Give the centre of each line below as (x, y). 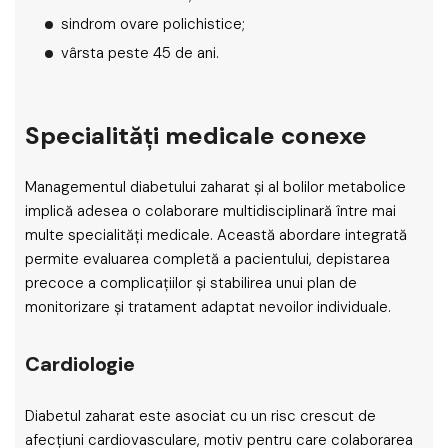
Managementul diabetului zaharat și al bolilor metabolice (215, 187)
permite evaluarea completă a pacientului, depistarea (207, 259)
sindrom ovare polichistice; (153, 24)
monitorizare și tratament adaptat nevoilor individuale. (208, 307)
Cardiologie (80, 364)
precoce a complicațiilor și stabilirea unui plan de (191, 283)
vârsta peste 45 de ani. (140, 53)
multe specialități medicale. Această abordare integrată (216, 235)
